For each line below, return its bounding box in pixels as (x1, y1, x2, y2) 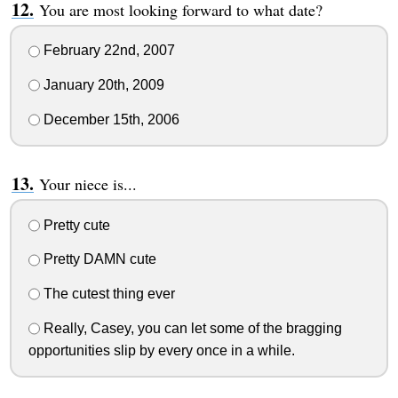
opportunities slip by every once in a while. (28, 342, 295, 358)
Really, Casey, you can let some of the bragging (39, 320, 342, 336)
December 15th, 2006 (39, 111, 179, 127)
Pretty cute (39, 217, 110, 233)
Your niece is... (38, 172, 137, 195)
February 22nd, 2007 (39, 43, 175, 59)
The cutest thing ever (39, 286, 175, 302)
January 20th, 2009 (39, 77, 164, 93)
